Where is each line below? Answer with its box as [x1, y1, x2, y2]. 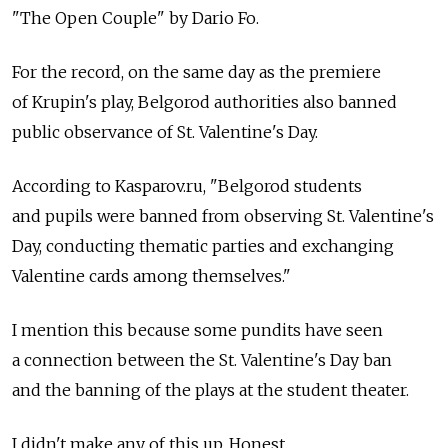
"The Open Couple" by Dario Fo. [12, 7, 259, 28]
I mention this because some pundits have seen [12, 319, 383, 340]
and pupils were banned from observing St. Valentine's [12, 205, 434, 226]
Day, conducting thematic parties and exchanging [12, 235, 394, 256]
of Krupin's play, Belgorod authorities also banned [12, 91, 397, 112]
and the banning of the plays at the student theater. [12, 379, 409, 400]
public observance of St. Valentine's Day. [12, 121, 318, 142]
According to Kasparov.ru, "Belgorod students [12, 175, 362, 196]
